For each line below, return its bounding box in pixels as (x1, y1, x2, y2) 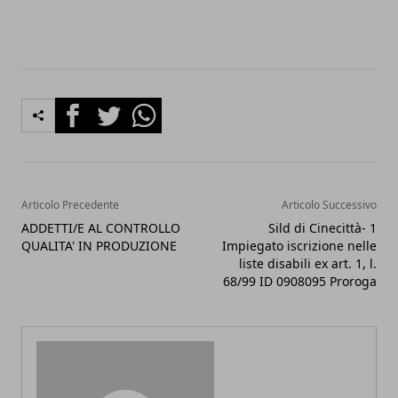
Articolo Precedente (21, 196, 119, 212)
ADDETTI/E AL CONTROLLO (21, 219, 180, 236)
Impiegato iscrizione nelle (222, 236, 377, 254)
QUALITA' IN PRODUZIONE (21, 236, 177, 254)
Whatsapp (125, 97, 194, 117)
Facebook (54, 97, 119, 117)
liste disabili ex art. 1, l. (239, 254, 377, 272)
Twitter (90, 97, 138, 117)
